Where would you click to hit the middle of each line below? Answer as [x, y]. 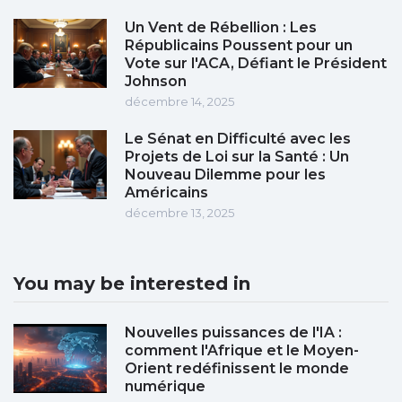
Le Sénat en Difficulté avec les [238, 139]
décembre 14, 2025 [179, 102]
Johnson [156, 82]
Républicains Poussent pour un [239, 46]
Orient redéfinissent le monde [237, 369]
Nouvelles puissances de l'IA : [233, 333]
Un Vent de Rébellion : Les [221, 28]
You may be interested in [132, 284]
